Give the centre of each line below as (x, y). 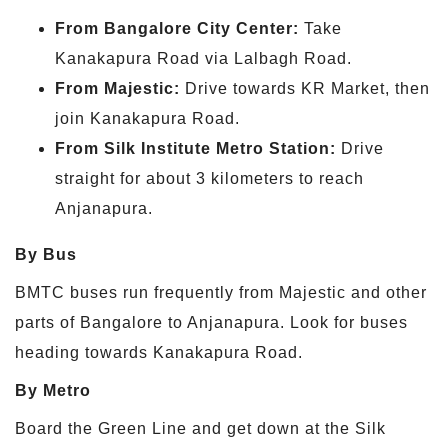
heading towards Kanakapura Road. (159, 352)
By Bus (46, 254)
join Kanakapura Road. (147, 118)
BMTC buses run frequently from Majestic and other (221, 292)
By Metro (53, 390)
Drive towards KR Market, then (305, 88)
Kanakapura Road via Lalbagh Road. (203, 58)
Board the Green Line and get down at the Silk (200, 428)
